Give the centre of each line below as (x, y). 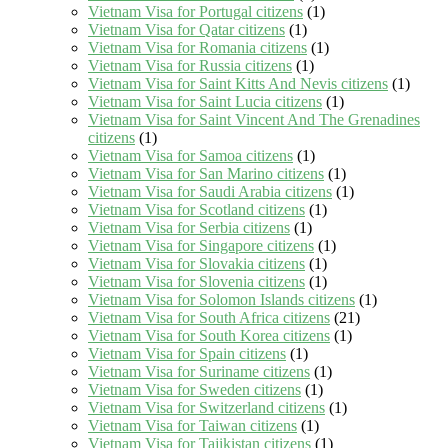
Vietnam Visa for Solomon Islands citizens (221, 300)
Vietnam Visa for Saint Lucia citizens (205, 102)
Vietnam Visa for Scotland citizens (196, 210)
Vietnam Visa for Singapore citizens (201, 246)
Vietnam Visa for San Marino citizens (206, 174)
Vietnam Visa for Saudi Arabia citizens (210, 192)
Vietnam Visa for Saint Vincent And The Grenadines (254, 120)
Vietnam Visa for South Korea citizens (209, 336)
